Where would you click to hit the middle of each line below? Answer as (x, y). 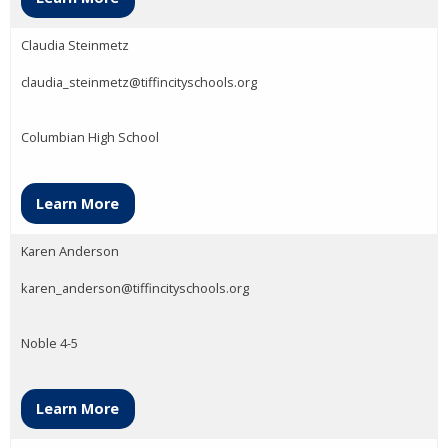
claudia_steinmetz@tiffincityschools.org (139, 82)
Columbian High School (90, 137)
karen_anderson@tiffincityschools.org (135, 287)
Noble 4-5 (49, 342)
